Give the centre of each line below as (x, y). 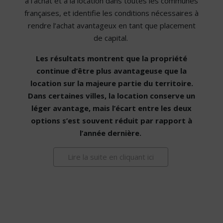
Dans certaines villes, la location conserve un (111, 96)
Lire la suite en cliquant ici (111, 157)
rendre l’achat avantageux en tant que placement (111, 26)
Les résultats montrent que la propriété (111, 58)
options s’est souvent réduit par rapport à (111, 121)
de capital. (111, 38)
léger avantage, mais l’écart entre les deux (111, 108)
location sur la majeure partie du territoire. (111, 83)
